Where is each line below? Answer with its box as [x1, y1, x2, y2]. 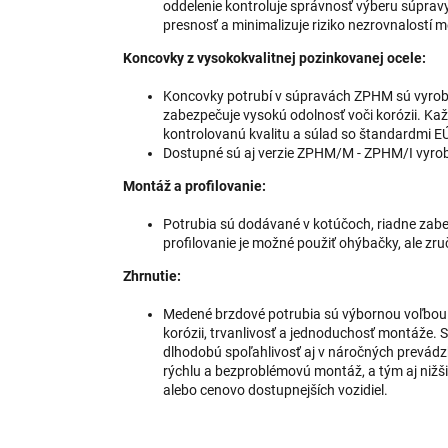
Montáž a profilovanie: [123, 178, 266, 195]
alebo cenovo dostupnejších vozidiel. [163, 382, 388, 399]
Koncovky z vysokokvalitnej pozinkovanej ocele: [123, 50, 426, 67]
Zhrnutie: [123, 268, 181, 285]
